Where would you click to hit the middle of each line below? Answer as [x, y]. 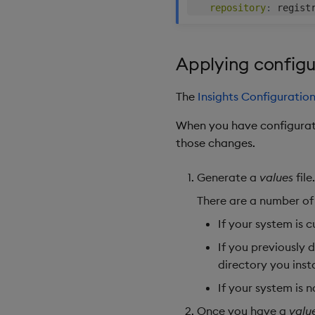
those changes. [216, 143]
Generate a [228, 178]
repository [238, 8]
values [276, 178]
